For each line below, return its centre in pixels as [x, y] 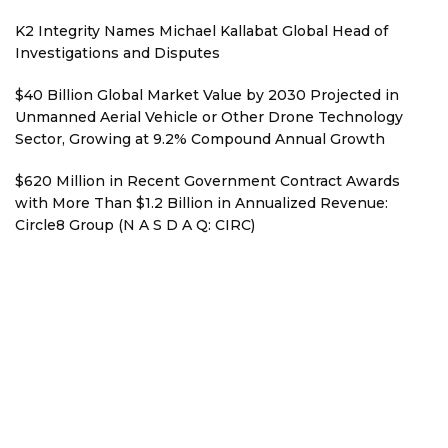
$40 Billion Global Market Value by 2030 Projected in [207, 95]
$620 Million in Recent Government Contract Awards [207, 181]
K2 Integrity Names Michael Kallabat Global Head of [201, 31]
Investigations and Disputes [117, 53]
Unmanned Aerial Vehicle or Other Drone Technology [209, 117]
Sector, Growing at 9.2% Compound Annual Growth [200, 139]
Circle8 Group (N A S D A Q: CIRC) [135, 225]
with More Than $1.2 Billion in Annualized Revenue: [201, 203]
